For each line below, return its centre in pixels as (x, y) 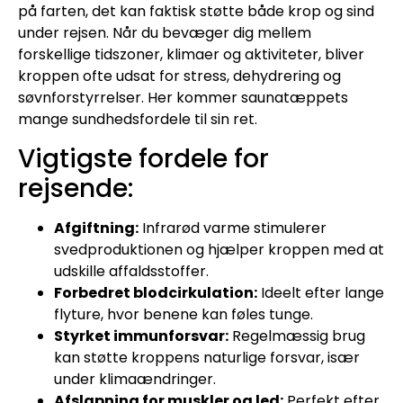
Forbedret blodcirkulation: (156, 292)
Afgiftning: (96, 228)
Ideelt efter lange (321, 292)
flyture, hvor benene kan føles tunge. (184, 314)
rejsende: (76, 188)
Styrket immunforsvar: (141, 336)
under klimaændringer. (135, 379)
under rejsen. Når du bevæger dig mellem (165, 33)
